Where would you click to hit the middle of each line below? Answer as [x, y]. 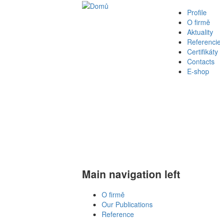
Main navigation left [131, 174]
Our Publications [127, 205]
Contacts [201, 61]
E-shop [198, 71]
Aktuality [200, 32]
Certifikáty [203, 52]
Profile [197, 12]
